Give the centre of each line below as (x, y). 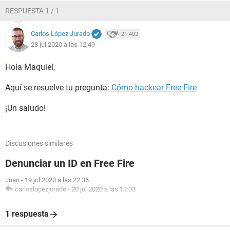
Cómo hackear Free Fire (154, 88)
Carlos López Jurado (60, 34)
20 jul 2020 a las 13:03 (103, 189)
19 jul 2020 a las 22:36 (57, 180)
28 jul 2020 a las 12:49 (63, 44)
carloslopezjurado (41, 189)
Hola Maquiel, (30, 67)
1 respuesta (27, 214)
